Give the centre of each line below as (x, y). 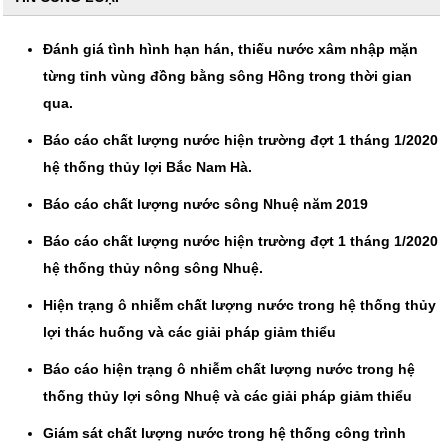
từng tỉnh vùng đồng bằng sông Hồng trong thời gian (227, 76)
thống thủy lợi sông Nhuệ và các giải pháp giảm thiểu (227, 396)
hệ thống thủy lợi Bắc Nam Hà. (147, 167)
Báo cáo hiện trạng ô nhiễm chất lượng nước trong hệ (229, 369)
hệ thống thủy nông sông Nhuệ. (153, 268)
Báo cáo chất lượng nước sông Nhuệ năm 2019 (205, 204)
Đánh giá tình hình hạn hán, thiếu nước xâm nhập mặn (230, 49)
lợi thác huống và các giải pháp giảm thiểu (189, 332)
